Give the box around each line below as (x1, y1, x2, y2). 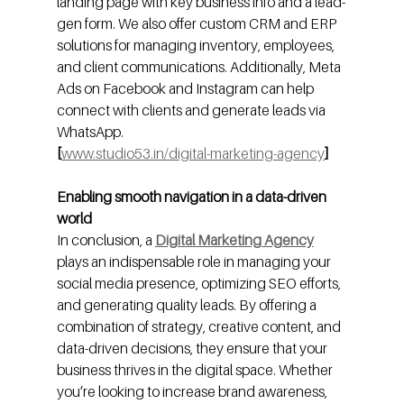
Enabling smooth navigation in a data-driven (56, 188, 329, 207)
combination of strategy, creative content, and (56, 317, 344, 336)
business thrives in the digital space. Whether (56, 361, 335, 380)
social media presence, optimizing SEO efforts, (56, 274, 344, 293)
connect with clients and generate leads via (56, 101, 328, 120)
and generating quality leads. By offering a (56, 296, 319, 315)
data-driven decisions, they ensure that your (56, 339, 330, 358)
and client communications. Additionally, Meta (56, 58, 344, 77)
